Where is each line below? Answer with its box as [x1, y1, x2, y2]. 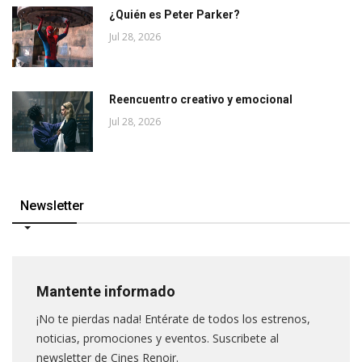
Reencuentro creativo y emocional [109, 92, 293, 106]
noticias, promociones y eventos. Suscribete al [36, 330, 279, 346]
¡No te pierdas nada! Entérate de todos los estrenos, [36, 310, 310, 326]
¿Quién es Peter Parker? [109, 7, 240, 21]
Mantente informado [36, 282, 175, 300]
